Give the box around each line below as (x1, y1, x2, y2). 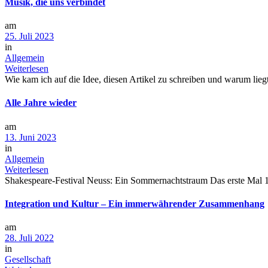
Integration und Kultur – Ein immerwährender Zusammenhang (5, 198, 264, 209)
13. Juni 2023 (5, 132, 56, 142)
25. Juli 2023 (5, 31, 54, 42)
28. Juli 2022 (5, 233, 54, 243)
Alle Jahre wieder (5, 98, 77, 108)
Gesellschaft (5, 254, 51, 265)
